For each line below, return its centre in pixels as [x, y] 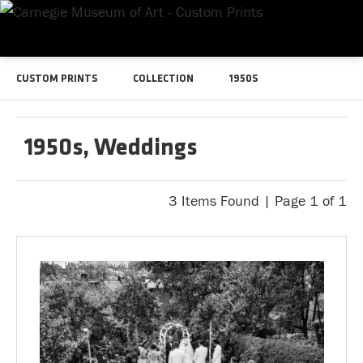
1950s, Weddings [111, 149]
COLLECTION [163, 79]
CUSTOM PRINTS [57, 79]
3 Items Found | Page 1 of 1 [258, 201]
